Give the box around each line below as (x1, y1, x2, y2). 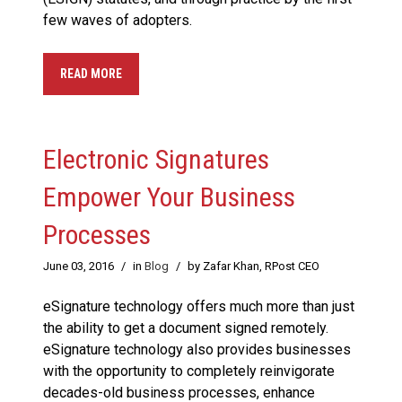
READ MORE (60, 66, 122, 82)
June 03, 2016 (43, 259, 114, 274)
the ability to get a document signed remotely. (43, 319, 328, 337)
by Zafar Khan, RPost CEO (188, 259, 319, 274)
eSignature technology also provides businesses (43, 341, 351, 359)
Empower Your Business (43, 181, 295, 214)
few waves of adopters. (43, 12, 192, 30)
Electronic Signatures (43, 144, 269, 176)
